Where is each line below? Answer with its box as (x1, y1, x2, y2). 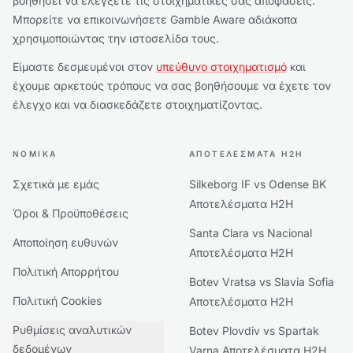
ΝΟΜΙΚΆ (13, 149, 58, 158)
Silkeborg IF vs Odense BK (189, 177, 326, 191)
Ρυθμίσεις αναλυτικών (13, 323, 132, 336)
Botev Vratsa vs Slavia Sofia (189, 275, 334, 288)
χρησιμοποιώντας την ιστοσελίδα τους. (13, 32, 219, 45)
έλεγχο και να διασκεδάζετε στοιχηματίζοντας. (13, 98, 262, 111)
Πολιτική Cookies (13, 294, 102, 307)
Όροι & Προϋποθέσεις (13, 206, 128, 220)
